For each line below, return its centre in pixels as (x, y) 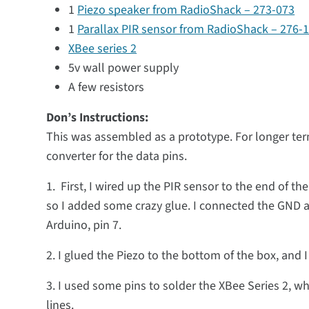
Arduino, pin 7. (84, 225)
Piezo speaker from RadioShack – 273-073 (186, 10)
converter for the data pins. (117, 156)
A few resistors (107, 87)
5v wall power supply (124, 68)
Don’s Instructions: (98, 118)
